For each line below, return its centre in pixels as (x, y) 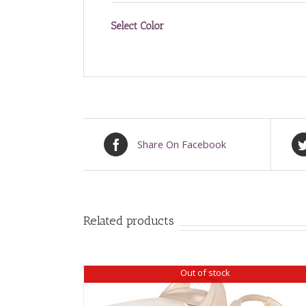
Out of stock (206, 273)
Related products (129, 220)
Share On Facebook (182, 144)
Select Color (138, 26)
